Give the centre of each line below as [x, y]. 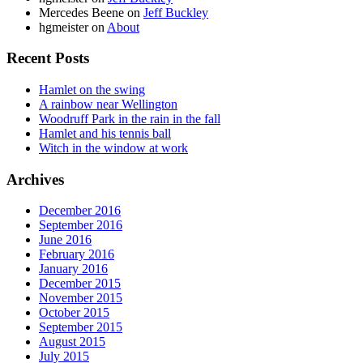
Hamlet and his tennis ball [105, 134]
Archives [35, 179]
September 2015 [81, 327]
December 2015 [80, 284]
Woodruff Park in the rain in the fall [130, 119]
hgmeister [64, 27]
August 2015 [72, 342]
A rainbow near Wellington [108, 105]
